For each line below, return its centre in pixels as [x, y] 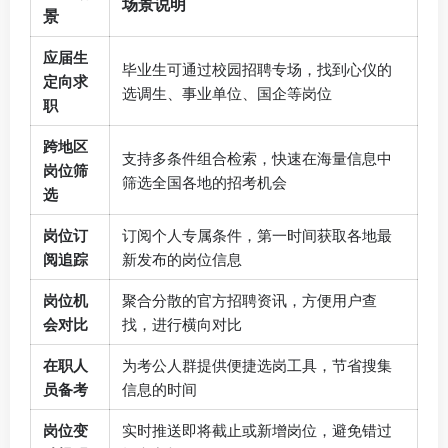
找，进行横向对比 [182, 324]
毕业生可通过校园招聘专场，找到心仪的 [257, 69]
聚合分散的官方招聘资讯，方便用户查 [249, 300]
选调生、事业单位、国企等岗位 [227, 93]
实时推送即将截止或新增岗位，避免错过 [257, 430]
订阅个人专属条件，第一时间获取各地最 [257, 235]
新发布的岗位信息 [182, 259]
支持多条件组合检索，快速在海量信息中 [257, 158]
